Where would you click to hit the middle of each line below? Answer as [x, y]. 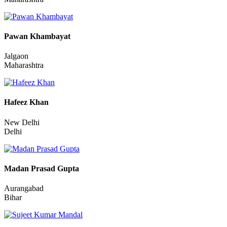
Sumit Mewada [30, 16]
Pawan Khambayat [37, 82]
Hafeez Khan [26, 148]
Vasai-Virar [22, 35]
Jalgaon [16, 102]
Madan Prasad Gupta [42, 214]
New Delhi [22, 168]
